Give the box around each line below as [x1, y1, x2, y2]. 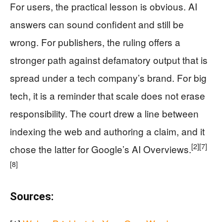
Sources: [10, 190, 54, 203]
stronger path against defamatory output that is [10, 53, 208, 66]
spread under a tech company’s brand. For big [10, 70, 207, 84]
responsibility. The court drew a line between [10, 106, 199, 120]
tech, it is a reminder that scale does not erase [10, 88, 205, 102]
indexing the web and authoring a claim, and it [10, 124, 205, 138]
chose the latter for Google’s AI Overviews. [10, 142, 191, 156]
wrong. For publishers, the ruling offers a [10, 35, 180, 49]
